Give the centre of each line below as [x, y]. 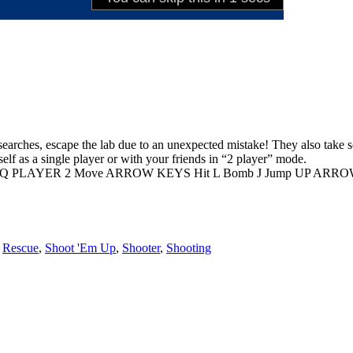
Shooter [141, 248]
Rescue [20, 248]
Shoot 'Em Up [80, 248]
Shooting [189, 248]
